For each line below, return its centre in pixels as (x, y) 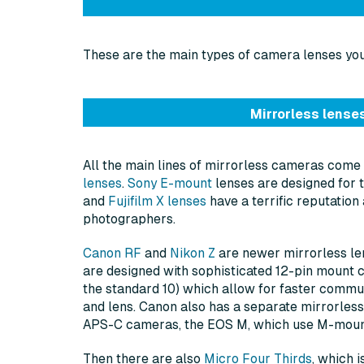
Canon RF (112, 253)
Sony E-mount (170, 184)
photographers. (129, 219)
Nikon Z (193, 253)
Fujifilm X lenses (157, 201)
